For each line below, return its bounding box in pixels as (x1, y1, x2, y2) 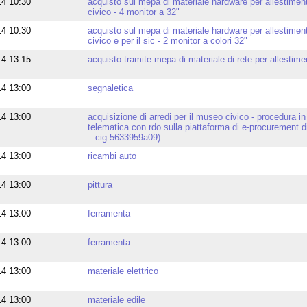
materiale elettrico (87, 266, 158, 277)
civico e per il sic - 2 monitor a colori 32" (87, 36, 247, 47)
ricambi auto (87, 151, 136, 162)
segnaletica (87, 83, 133, 94)
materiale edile (87, 295, 145, 306)
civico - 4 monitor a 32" (87, 7, 180, 18)
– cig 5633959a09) (87, 132, 160, 143)
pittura (87, 180, 112, 191)
